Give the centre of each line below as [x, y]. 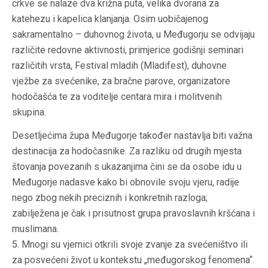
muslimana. [35, 229]
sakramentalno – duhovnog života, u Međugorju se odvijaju [133, 35]
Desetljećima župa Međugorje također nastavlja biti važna [132, 136]
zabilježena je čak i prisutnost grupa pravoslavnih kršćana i [133, 214]
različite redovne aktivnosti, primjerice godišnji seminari [128, 50]
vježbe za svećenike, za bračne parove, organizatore [121, 81]
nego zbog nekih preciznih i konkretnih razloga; [110, 198]
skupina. [29, 112]
